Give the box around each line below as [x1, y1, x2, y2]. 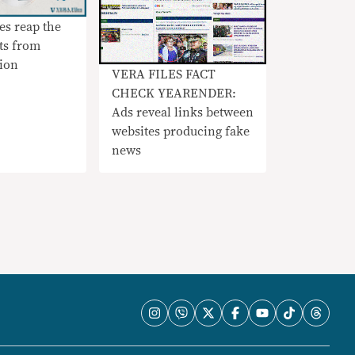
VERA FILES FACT [111, 67, 216, 81]
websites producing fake [111, 124, 250, 138]
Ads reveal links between [111, 105, 254, 119]
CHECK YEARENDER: [111, 86, 236, 100]
